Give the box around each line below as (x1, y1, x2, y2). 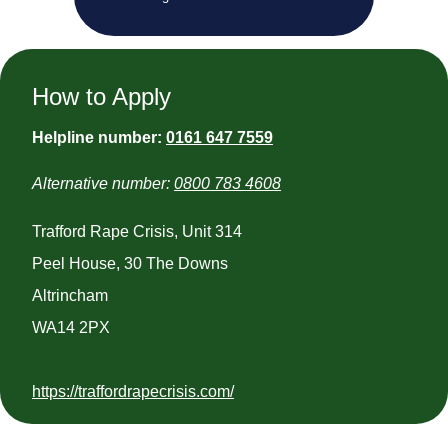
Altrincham (32, 286, 108, 304)
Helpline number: (32, 129, 166, 147)
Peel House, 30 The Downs (32, 254, 228, 272)
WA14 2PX (32, 318, 110, 336)
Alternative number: (32, 174, 174, 192)
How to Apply (32, 83, 171, 111)
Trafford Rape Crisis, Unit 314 (32, 222, 242, 240)
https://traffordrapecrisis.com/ (32, 382, 234, 400)
